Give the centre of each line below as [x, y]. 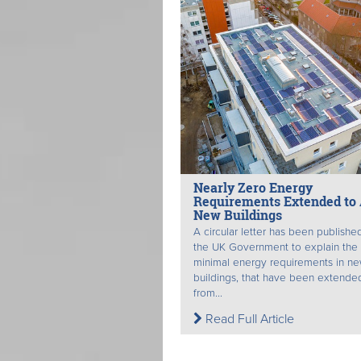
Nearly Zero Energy [253, 188]
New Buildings [238, 215]
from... [208, 294]
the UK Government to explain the [276, 248]
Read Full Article [248, 320]
